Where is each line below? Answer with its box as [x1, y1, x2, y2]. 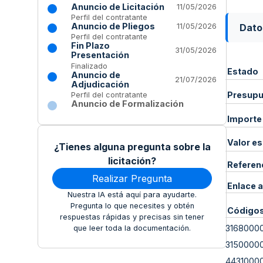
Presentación [71, 50, 129, 60]
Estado [227, 66, 258, 76]
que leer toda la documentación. [73, 223, 191, 232]
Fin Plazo [71, 41, 110, 51]
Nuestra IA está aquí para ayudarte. [68, 190, 197, 199]
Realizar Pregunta [92, 172, 172, 184]
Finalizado [71, 61, 107, 70]
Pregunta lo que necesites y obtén [70, 201, 194, 210]
